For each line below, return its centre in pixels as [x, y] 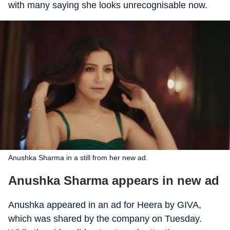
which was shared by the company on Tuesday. [105, 219]
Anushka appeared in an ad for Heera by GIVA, [105, 205]
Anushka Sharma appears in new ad [114, 180]
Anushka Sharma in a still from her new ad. [78, 158]
